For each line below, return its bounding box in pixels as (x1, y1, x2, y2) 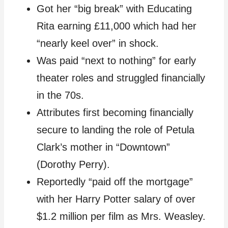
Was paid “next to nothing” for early (37, 55, 196, 67)
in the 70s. (37, 90, 84, 101)
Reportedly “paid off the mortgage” (37, 176, 193, 188)
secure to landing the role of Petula (37, 124, 194, 136)
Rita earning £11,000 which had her (37, 20, 196, 32)
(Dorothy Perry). (37, 159, 110, 170)
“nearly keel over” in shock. (37, 38, 159, 49)
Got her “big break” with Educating (37, 3, 192, 15)
